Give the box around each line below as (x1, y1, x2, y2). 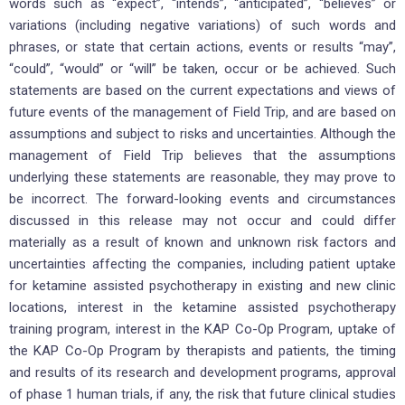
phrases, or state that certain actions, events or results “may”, (9, 39, 396, 56)
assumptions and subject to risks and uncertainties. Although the (9, 126, 396, 143)
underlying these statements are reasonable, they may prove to (9, 169, 396, 186)
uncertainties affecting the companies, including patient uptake (9, 256, 396, 273)
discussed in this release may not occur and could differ (9, 212, 396, 230)
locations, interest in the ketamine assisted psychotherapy (9, 299, 396, 316)
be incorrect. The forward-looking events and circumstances (9, 191, 396, 208)
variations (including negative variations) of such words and (9, 17, 396, 34)
